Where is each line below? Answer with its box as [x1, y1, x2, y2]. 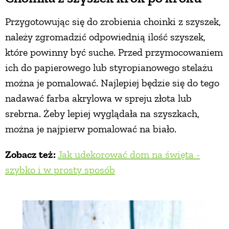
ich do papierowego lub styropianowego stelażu [5, 61, 213, 74]
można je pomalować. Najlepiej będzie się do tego [5, 76, 219, 89]
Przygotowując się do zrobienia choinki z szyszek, [5, 15, 221, 28]
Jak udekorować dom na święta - [58, 148, 200, 161]
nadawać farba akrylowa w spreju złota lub [5, 91, 192, 104]
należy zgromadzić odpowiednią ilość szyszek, [5, 30, 205, 43]
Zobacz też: [5, 148, 58, 161]
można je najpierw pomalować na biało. [5, 122, 176, 135]
